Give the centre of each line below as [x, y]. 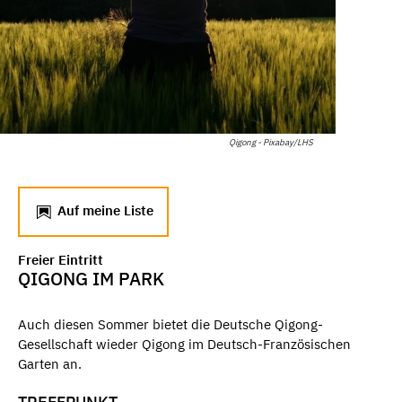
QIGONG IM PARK [91, 278]
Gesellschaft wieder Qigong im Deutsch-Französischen [184, 344]
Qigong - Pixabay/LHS [271, 142]
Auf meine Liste [104, 210]
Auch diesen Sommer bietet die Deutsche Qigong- [170, 324]
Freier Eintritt [61, 259]
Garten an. [50, 363]
